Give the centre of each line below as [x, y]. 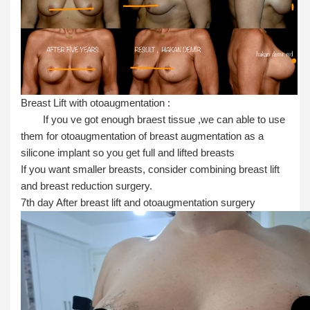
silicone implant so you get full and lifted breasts [128, 153]
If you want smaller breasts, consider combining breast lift [150, 170]
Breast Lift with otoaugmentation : [95, 103]
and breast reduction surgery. [86, 186]
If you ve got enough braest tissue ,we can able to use [153, 120]
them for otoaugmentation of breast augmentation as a [142, 136]
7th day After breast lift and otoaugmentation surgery [138, 203]
